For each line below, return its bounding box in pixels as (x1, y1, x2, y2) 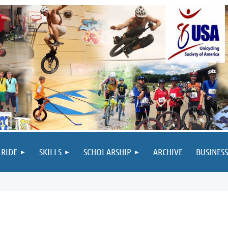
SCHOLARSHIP (83, 146, 131, 157)
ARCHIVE (153, 146, 183, 157)
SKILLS (39, 146, 62, 157)
